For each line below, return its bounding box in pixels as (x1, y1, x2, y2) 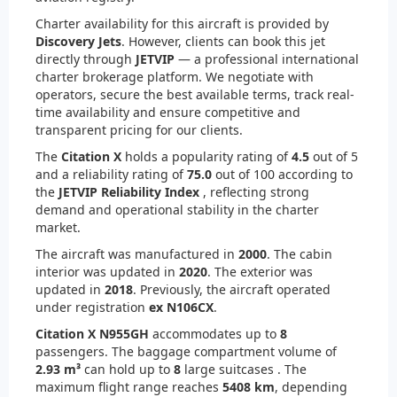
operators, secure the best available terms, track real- (35, 86, 354, 104)
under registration (35, 299, 149, 316)
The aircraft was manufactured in (35, 245, 238, 263)
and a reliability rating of (35, 166, 187, 183)
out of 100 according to (212, 166, 353, 183)
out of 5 (309, 148, 358, 166)
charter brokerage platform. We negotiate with (35, 68, 314, 86)
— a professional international (175, 51, 359, 68)
